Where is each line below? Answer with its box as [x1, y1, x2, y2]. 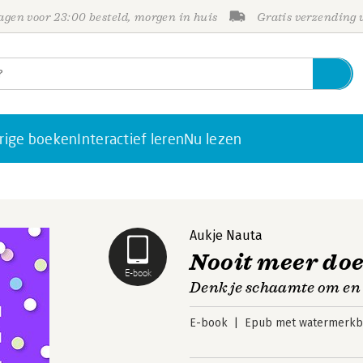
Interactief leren [77, 130, 185, 147]
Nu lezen [184, 130, 242, 147]
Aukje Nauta [190, 228, 263, 243]
